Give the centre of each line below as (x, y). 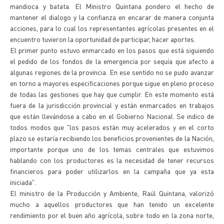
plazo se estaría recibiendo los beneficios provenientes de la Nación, (112, 138)
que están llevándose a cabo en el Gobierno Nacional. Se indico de (112, 116)
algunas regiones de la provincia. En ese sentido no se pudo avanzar (112, 72)
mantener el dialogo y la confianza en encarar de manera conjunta (112, 17)
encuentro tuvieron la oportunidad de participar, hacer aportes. (103, 39)
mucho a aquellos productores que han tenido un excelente (112, 204)
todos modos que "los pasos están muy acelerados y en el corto (112, 127)
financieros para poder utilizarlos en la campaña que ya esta (112, 171)
